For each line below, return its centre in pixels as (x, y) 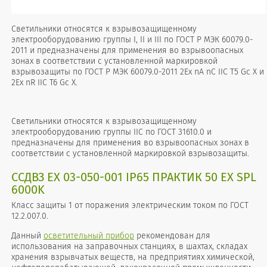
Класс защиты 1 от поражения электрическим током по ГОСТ (130, 206)
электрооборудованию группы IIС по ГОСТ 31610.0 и (111, 132)
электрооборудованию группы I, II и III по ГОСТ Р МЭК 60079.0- (132, 40)
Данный (27, 235)
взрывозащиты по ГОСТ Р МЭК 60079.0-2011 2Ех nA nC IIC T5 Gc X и (137, 72)
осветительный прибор (89, 235)
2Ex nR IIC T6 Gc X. (44, 83)
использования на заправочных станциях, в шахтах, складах (129, 246)
